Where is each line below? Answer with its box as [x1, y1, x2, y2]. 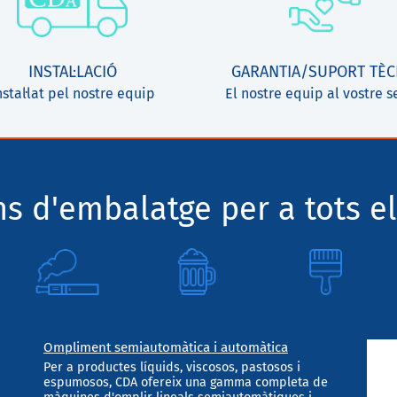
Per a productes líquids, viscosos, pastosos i [43, 359, 300, 375]
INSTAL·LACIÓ [27, 62, 117, 82]
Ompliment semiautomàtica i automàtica [43, 339, 288, 355]
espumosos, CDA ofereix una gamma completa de [43, 374, 328, 390]
